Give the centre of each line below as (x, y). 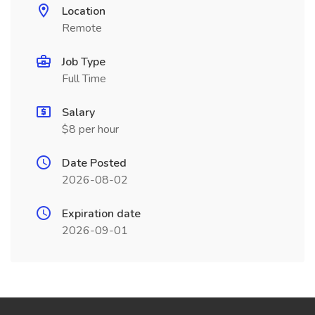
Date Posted (94, 163)
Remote (82, 28)
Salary (78, 112)
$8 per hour (90, 129)
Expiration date (101, 214)
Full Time (84, 79)
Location (84, 11)
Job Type (84, 62)
